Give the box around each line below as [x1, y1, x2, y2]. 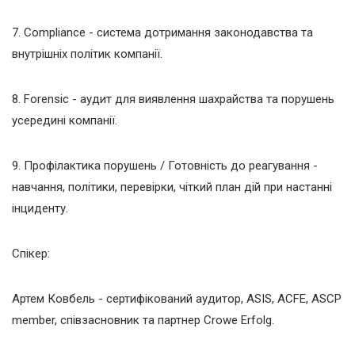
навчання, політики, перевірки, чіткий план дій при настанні [12, 179, 332, 194]
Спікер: [12, 246, 50, 261]
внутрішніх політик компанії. [12, 46, 162, 61]
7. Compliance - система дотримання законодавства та [12, 25, 313, 40]
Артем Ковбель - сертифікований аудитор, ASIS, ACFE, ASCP [12, 291, 342, 306]
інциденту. [12, 200, 68, 216]
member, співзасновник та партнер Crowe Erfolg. [12, 312, 274, 327]
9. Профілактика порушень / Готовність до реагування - [12, 158, 318, 173]
